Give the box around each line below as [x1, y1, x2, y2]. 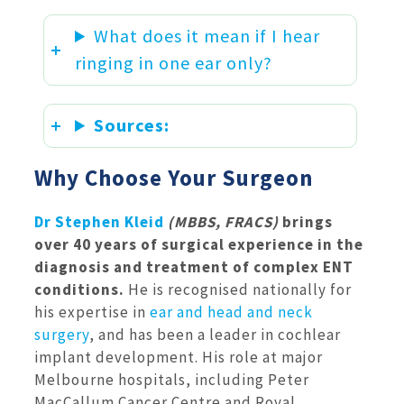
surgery [34, 324, 89, 344]
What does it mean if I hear [94, 24, 321, 48]
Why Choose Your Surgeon [34, 162, 314, 192]
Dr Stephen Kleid [34, 211, 164, 232]
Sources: [94, 114, 170, 137]
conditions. [34, 279, 124, 299]
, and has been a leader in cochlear [89, 324, 341, 344]
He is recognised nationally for [124, 279, 352, 299]
